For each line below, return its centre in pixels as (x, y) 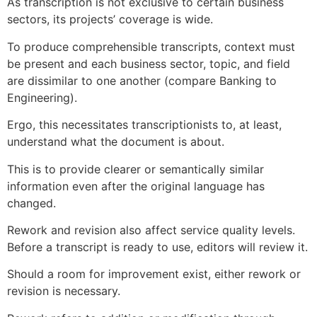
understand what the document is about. (116, 142)
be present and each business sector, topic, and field (149, 63)
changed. (31, 203)
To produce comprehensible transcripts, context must (151, 46)
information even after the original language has (136, 186)
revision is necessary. (64, 291)
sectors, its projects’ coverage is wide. (110, 19)
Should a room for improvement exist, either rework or (154, 274)
